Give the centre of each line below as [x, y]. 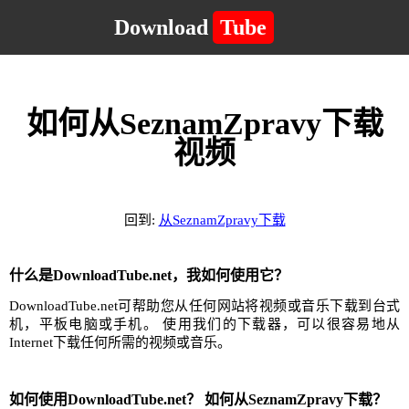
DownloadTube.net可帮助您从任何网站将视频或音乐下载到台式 [204, 306]
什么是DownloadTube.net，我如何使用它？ [149, 275]
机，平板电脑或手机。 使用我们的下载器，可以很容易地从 [204, 324]
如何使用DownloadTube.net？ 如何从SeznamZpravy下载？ [198, 399]
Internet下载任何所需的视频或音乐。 [120, 342]
